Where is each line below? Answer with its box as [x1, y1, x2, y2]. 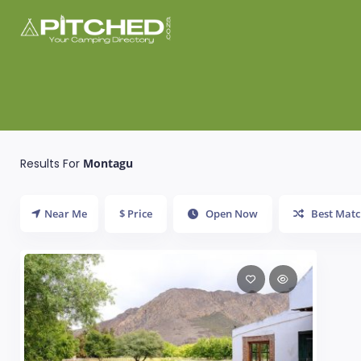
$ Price [119, 206, 152, 221]
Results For [20, 155, 83, 172]
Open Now [203, 206, 258, 221]
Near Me [44, 206, 87, 221]
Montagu [83, 155, 133, 171]
